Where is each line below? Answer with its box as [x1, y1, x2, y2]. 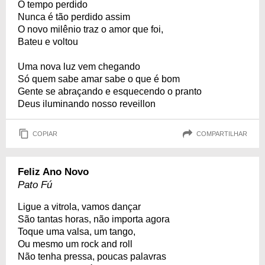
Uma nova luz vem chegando [18, 62, 140, 72]
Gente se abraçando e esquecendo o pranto [18, 86, 202, 96]
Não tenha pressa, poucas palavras [18, 251, 166, 261]
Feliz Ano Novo [18, 166, 89, 177]
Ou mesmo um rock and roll [18, 239, 132, 249]
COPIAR [33, 130, 57, 137]
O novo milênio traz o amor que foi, [18, 24, 163, 34]
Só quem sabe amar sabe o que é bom [18, 74, 180, 84]
